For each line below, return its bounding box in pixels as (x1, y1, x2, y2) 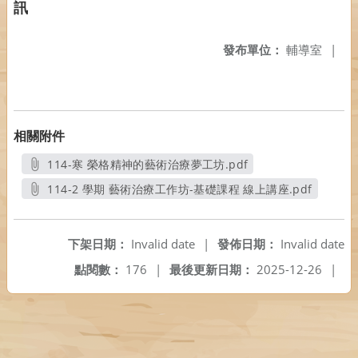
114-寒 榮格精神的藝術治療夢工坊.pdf (86, 157, 249, 172)
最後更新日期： (169, 261, 253, 277)
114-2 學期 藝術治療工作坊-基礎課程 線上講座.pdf (47, 181, 312, 197)
